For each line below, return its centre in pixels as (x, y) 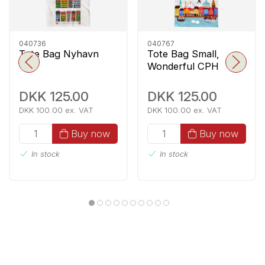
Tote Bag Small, (183, 54)
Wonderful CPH (183, 66)
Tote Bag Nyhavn (59, 54)
